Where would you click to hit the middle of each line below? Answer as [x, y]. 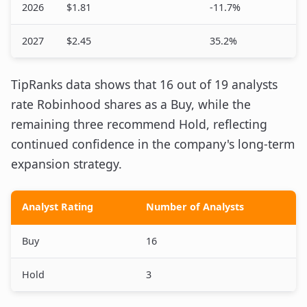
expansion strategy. [66, 164]
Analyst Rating [58, 207]
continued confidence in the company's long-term [153, 144]
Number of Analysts [195, 207]
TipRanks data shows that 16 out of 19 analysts [144, 84]
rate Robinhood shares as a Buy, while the [131, 104]
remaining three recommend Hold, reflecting [139, 124]
